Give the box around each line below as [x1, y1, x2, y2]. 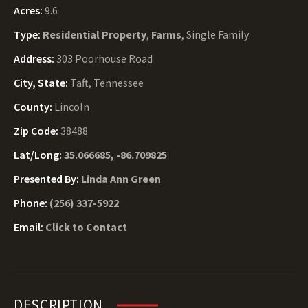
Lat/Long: [14, 148, 64, 162]
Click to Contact [45, 220, 127, 234]
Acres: [14, 3, 45, 17]
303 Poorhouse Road [56, 52, 153, 65]
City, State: [14, 76, 70, 89]
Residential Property [43, 27, 146, 41]
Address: [14, 52, 56, 65]
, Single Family [181, 27, 249, 41]
